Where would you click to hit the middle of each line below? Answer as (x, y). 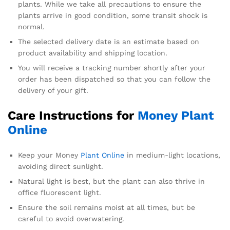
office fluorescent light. (60, 193)
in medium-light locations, (172, 155)
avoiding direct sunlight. (61, 167)
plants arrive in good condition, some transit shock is (113, 16)
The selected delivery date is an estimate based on (109, 42)
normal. (31, 27)
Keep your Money (49, 155)
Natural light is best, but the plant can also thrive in (111, 181)
